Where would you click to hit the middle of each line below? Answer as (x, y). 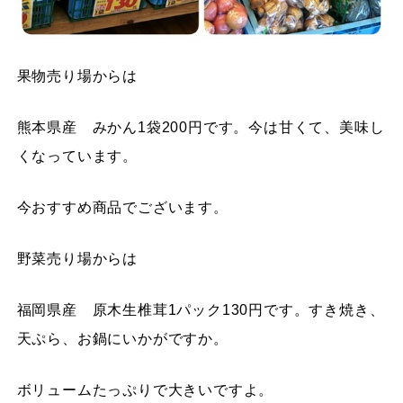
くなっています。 (77, 156)
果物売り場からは (77, 76)
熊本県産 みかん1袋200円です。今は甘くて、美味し (201, 127)
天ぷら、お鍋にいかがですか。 (122, 338)
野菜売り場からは (77, 258)
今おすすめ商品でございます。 (122, 207)
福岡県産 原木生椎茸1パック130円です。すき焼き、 (201, 309)
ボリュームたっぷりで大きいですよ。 (145, 390)
